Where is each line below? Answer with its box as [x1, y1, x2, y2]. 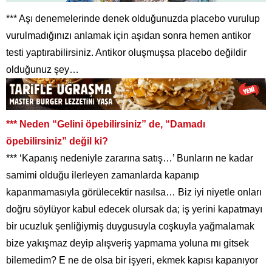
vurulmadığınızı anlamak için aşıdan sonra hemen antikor [6, 30, 251, 41]
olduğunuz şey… [6, 64, 81, 75]
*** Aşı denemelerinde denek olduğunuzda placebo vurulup [6, 13, 260, 24]
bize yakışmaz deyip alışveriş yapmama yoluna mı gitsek [6, 238, 249, 249]
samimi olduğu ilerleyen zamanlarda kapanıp [6, 170, 199, 181]
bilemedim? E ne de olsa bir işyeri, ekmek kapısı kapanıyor [6, 255, 258, 266]
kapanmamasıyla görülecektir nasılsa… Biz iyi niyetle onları [6, 187, 262, 198]
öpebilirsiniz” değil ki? [6, 136, 110, 147]
